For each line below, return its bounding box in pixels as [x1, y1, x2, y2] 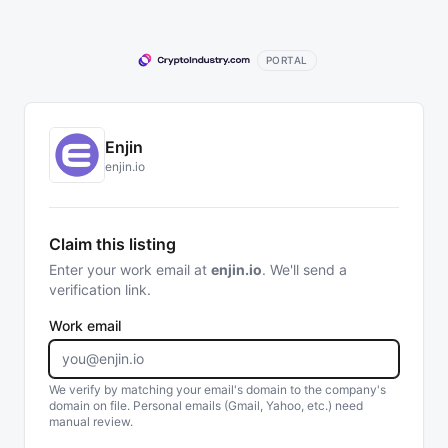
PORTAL [265, 53, 308, 66]
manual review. [49, 414, 133, 429]
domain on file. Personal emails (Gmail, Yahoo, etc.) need [49, 398, 363, 413]
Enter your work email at [49, 261, 211, 278]
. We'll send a [262, 261, 347, 278]
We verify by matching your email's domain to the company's [49, 382, 386, 397]
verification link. [49, 281, 151, 298]
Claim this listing [49, 234, 176, 254]
